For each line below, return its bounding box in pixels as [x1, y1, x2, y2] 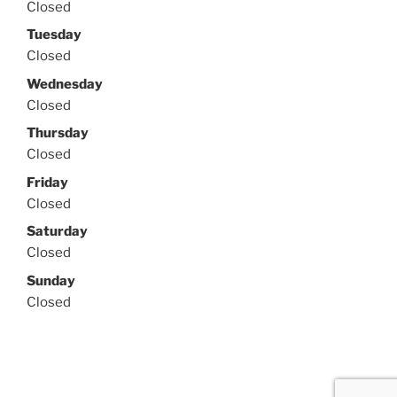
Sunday [27, 272, 75, 289]
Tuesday [27, 27, 82, 43]
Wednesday [27, 75, 103, 92]
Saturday [27, 223, 88, 240]
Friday [27, 174, 68, 191]
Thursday [27, 125, 89, 142]
